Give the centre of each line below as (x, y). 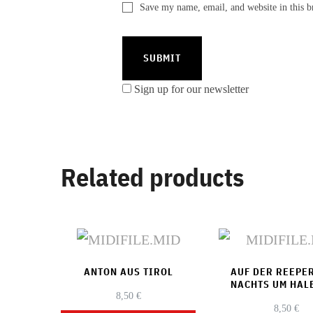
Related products (152, 177)
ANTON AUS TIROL (128, 272)
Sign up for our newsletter (191, 89)
